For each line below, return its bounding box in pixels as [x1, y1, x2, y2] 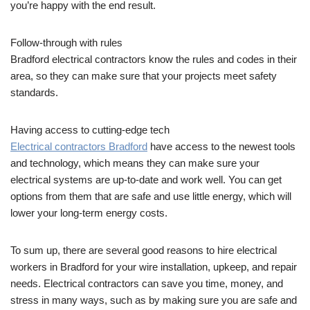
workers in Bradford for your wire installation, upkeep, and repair [10, 260, 297, 273]
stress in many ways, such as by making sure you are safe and [10, 293, 297, 306]
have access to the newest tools [147, 140, 295, 152]
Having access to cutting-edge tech [10, 123, 170, 136]
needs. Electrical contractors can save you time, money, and [10, 277, 283, 289]
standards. [10, 86, 58, 98]
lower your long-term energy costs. [10, 206, 167, 219]
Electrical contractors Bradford [10, 140, 147, 152]
